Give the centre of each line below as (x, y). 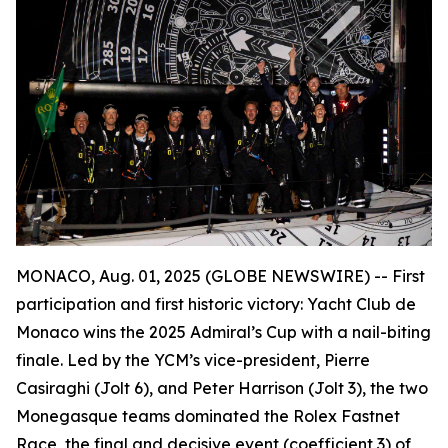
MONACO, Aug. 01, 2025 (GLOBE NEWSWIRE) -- (204, 276)
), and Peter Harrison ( (228, 388)
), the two (392, 388)
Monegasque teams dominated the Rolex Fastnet (208, 416)
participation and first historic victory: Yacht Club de (216, 304)
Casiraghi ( (58, 388)
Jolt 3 (335, 388)
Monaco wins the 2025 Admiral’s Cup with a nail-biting (223, 332)
